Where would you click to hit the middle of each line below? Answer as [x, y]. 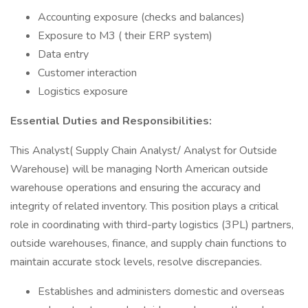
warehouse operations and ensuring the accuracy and [135, 188]
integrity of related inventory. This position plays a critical [144, 206]
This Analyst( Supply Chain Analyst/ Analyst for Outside [144, 151]
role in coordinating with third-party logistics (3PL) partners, [152, 225]
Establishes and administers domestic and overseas [161, 291]
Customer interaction [87, 73]
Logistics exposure [83, 91]
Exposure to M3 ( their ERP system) [125, 36]
